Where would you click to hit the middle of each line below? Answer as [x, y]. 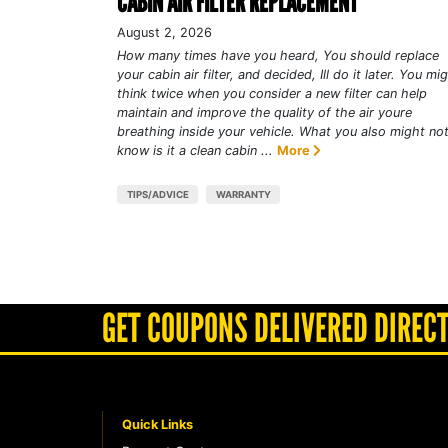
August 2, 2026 [164, 32]
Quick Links [157, 424]
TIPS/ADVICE [157, 194]
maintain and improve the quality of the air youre [264, 112]
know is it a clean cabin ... [195, 150]
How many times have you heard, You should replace [278, 55]
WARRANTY [243, 194]
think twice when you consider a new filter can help [272, 93]
